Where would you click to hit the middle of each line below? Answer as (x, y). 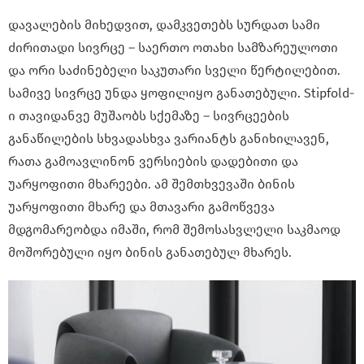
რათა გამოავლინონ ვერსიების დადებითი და (153, 162)
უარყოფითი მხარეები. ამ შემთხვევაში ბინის (152, 184)
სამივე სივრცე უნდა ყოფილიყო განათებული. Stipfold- (181, 93)
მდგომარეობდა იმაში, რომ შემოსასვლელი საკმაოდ (174, 230)
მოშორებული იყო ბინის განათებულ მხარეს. (150, 253)
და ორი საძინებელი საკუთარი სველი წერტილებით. (174, 71)
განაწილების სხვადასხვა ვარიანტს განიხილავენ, (169, 139)
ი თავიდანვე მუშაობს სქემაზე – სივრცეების (149, 116)
